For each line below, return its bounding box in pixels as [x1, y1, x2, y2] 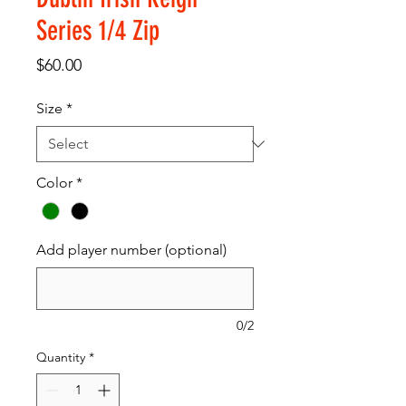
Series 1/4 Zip [36, 14, 159, 47]
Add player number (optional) [36, 240, 227, 258]
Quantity [36, 348, 85, 365]
